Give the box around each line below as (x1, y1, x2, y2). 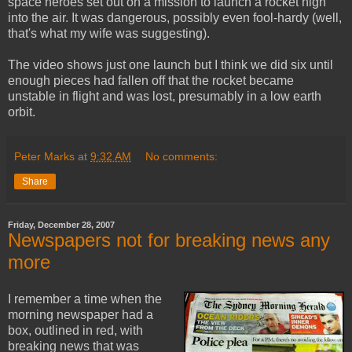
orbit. (8, 104, 35, 119)
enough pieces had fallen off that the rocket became (8, 73, 294, 87)
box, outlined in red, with (8, 324, 143, 338)
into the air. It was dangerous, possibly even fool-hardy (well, (8, 10, 342, 24)
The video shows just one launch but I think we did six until (8, 57, 333, 71)
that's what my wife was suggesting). (8, 26, 210, 40)
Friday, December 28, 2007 (8, 219, 115, 229)
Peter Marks (14, 149, 75, 163)
